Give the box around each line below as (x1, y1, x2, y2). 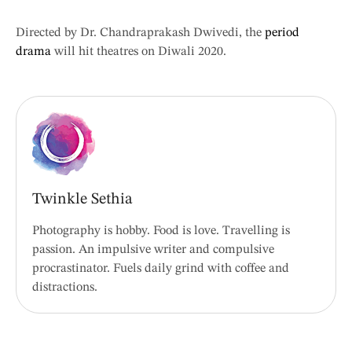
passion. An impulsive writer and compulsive (32, 244, 274, 257)
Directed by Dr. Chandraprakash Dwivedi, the (16, 27, 265, 40)
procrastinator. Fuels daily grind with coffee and (32, 262, 289, 276)
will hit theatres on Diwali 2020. (51, 46, 226, 59)
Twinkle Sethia (32, 192, 133, 208)
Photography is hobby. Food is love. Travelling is (32, 225, 290, 238)
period (265, 27, 299, 40)
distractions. (32, 281, 97, 295)
